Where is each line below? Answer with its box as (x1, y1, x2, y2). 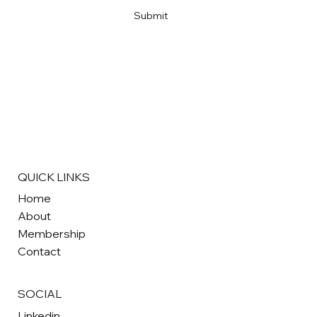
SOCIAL (18, 286, 62, 301)
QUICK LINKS (18, 169, 91, 184)
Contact (18, 243, 62, 258)
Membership (18, 226, 86, 241)
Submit (134, 9, 169, 23)
